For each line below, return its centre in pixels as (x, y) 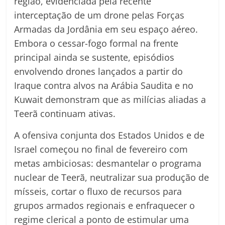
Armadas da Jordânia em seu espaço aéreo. (106, 29)
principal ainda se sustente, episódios (94, 58)
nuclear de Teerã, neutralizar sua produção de (112, 178)
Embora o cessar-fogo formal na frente (96, 43)
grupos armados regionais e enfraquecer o (105, 206)
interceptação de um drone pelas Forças (99, 15)
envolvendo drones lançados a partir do (99, 72)
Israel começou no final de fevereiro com (101, 149)
